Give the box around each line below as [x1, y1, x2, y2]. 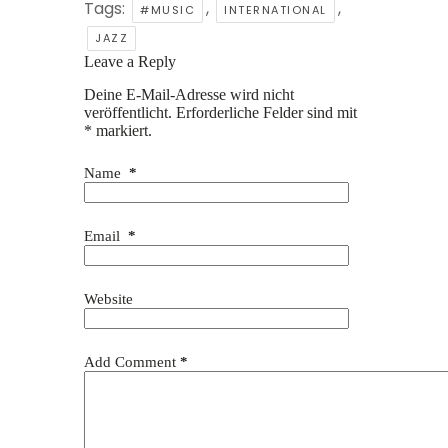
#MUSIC [140, 2, 195, 19]
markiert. [92, 121, 152, 139]
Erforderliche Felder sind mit [176, 103, 357, 121]
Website [84, 290, 133, 307]
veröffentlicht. [84, 103, 172, 121]
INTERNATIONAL [224, 2, 327, 19]
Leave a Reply [84, 53, 176, 71]
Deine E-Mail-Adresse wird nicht [84, 85, 294, 103]
